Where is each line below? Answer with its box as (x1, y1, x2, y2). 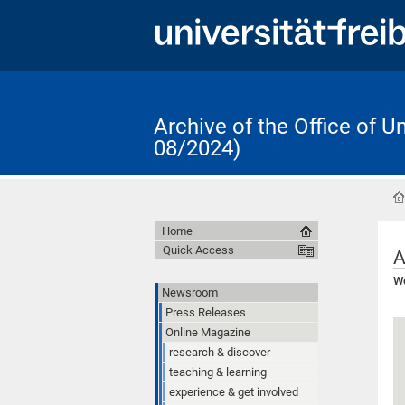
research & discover (169, 344, 270, 359)
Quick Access (163, 242, 234, 257)
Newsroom (162, 285, 218, 299)
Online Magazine (165, 325, 250, 339)
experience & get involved (169, 384, 298, 399)
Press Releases (165, 305, 246, 319)
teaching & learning (169, 364, 267, 379)
